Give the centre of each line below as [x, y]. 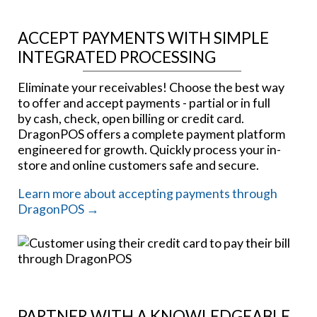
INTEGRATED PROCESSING [117, 57]
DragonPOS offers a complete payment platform [151, 134]
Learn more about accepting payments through [148, 194]
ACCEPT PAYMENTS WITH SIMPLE [143, 38]
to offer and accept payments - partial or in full [144, 103]
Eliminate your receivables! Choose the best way [151, 87]
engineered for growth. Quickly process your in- [149, 150]
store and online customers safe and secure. [138, 165]
